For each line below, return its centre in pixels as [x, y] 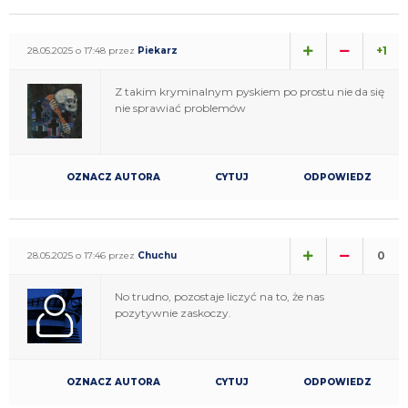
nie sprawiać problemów [180, 107]
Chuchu [157, 255]
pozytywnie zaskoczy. [173, 312]
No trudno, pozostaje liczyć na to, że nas [219, 296]
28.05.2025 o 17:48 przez [82, 50]
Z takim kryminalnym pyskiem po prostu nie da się [250, 91]
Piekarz [158, 50]
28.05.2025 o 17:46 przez [82, 255]
